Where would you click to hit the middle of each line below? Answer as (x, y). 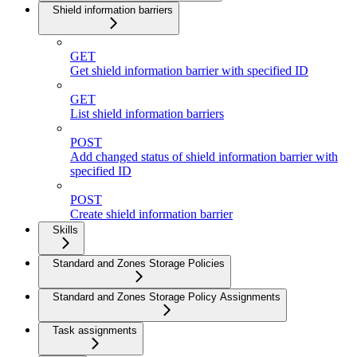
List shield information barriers (147, 113)
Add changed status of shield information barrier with (204, 156)
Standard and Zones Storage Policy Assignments (167, 296)
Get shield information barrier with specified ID (189, 70)
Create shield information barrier (151, 214)
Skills (65, 229)
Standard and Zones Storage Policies (139, 263)
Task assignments (95, 330)
